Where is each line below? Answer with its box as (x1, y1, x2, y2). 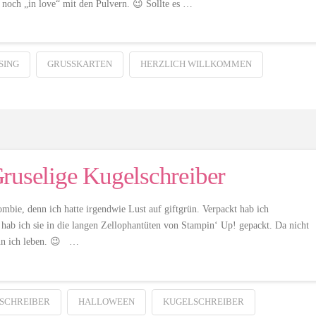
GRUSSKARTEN (47, 58, 106, 69)
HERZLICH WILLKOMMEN (140, 58, 252, 69)
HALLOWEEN (78, 296, 135, 308)
